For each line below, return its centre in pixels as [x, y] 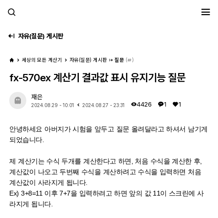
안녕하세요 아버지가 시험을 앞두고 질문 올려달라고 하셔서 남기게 [109, 129]
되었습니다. [27, 140]
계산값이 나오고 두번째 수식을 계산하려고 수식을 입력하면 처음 [105, 172]
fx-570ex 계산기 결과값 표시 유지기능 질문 [98, 78]
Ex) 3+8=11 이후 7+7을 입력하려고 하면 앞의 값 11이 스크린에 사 [107, 193]
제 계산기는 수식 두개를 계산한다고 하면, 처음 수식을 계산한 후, [106, 161]
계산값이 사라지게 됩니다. [49, 182]
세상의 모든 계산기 [42, 60]
